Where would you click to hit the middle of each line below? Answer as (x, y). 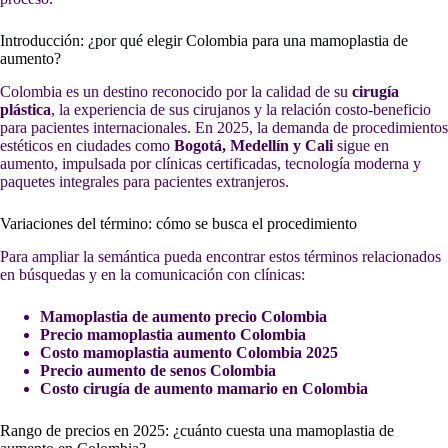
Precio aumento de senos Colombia (158, 370)
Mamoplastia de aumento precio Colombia (183, 316)
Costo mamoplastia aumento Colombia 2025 (189, 352)
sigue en (361, 145)
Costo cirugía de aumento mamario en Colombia (204, 388)
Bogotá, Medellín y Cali (253, 145)
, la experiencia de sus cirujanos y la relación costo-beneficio (241, 109)
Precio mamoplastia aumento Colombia (173, 334)
